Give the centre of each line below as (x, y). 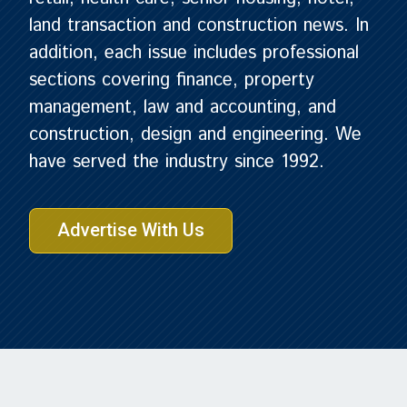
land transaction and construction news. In (199, 26)
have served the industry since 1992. (177, 163)
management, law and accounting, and (183, 108)
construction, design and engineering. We (195, 135)
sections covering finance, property (172, 81)
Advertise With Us (131, 230)
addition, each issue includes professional (194, 54)
